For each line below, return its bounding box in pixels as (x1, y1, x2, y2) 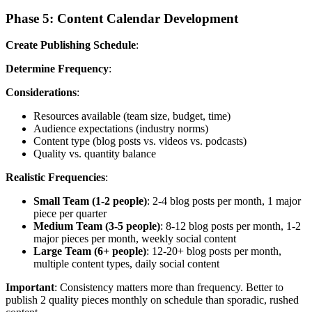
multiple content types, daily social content (33, 258, 219, 270)
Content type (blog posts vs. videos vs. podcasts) (33, 135, 247, 148)
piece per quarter (33, 208, 107, 220)
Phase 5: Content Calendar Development (6, 10, 238, 26)
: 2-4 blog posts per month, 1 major (147, 195, 301, 208)
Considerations (6, 86, 77, 99)
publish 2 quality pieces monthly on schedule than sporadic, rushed (6, 294, 299, 306)
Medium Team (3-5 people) (33, 220, 160, 233)
